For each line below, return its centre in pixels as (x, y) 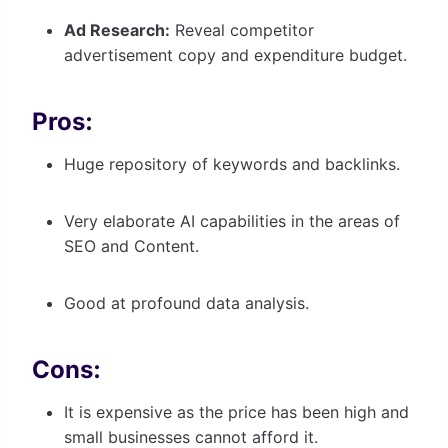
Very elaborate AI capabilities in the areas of (232, 220)
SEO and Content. (134, 245)
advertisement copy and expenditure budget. (238, 54)
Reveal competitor (242, 29)
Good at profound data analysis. (189, 302)
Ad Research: (117, 29)
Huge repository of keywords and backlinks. (234, 163)
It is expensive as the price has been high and (236, 411)
